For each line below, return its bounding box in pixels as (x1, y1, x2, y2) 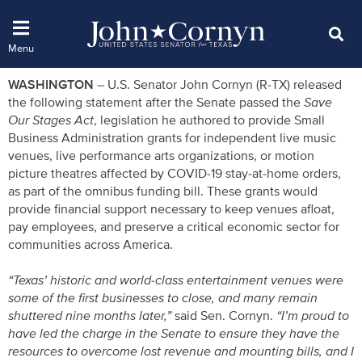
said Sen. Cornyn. (171, 307, 276, 324)
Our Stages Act (8, 112, 94, 128)
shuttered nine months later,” (8, 307, 171, 324)
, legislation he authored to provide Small (94, 112, 325, 128)
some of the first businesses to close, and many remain (8, 289, 318, 306)
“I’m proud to (276, 307, 349, 324)
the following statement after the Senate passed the (8, 94, 304, 111)
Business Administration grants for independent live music (8, 129, 336, 146)
